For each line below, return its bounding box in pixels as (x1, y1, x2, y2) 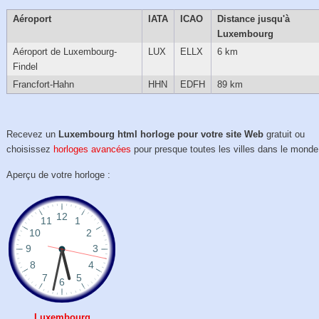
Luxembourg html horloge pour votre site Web (58, 129, 264, 140)
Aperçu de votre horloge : (6, 169, 111, 181)
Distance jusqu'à (216, 14, 290, 25)
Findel (12, 61, 38, 73)
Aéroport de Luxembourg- (12, 46, 117, 58)
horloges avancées (53, 144, 132, 155)
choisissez (6, 144, 54, 155)
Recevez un (6, 129, 59, 140)
